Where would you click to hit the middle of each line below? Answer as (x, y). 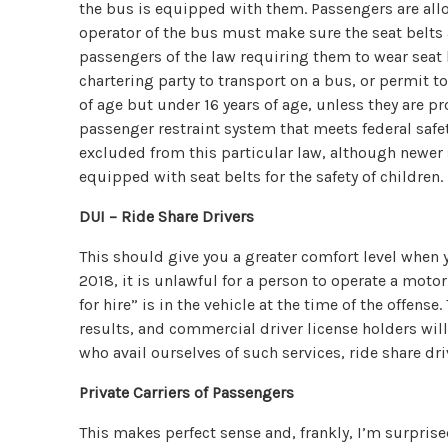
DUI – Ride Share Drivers (167, 216)
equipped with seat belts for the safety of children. (261, 176)
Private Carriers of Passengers (187, 392)
